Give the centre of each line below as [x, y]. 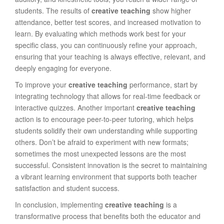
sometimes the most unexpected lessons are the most [100, 153]
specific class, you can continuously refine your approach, [106, 45]
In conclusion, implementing [60, 204]
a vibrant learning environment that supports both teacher [106, 176]
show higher [171, 10]
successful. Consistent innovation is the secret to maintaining [111, 165]
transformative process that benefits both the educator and [108, 216]
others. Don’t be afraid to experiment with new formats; [102, 142]
